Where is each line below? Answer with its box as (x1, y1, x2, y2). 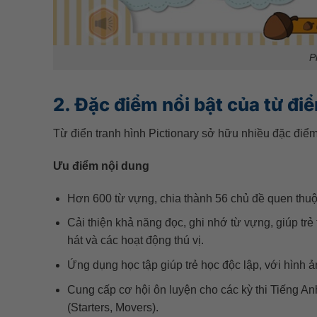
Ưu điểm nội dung (52, 160, 149, 173)
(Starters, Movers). (67, 301, 159, 313)
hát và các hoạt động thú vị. (67, 234, 204, 247)
